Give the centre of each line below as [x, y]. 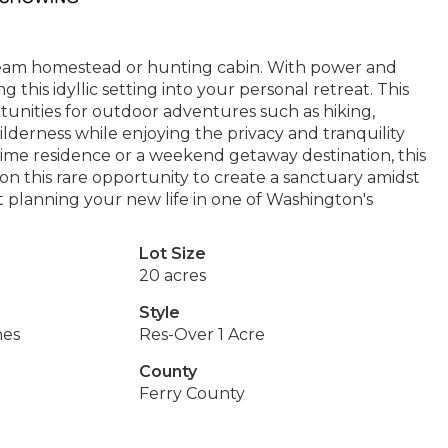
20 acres [172, 275]
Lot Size [172, 253]
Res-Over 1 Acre [201, 334]
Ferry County [191, 393]
